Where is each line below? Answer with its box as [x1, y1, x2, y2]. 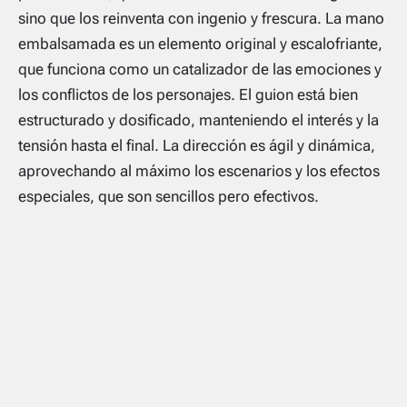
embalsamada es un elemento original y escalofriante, [18, 34, 382, 53]
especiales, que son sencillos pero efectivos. [18, 186, 319, 205]
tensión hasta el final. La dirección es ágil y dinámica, [18, 135, 375, 154]
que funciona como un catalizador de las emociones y [18, 59, 382, 78]
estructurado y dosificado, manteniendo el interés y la [18, 110, 379, 129]
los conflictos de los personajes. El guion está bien [18, 84, 358, 104]
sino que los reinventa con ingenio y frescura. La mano [18, 8, 384, 27]
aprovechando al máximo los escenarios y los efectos [18, 161, 380, 180]
